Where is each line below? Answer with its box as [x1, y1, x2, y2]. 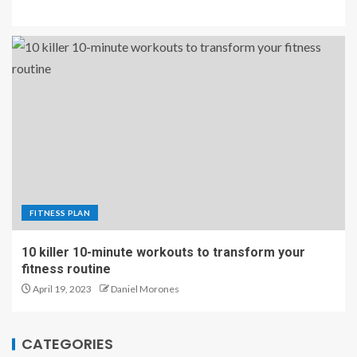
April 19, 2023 [31, 282, 92, 295]
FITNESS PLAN [29, 207, 91, 218]
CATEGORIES [22, 333, 113, 354]
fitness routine [22, 261, 111, 277]
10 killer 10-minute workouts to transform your [22, 244, 305, 260]
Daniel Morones [111, 282, 179, 295]
